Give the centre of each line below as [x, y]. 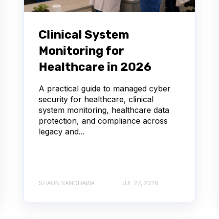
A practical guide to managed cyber [105, 88]
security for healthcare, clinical [96, 99]
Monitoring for [81, 51]
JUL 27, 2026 [140, 183]
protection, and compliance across [103, 120]
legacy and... [62, 131]
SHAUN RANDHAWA [67, 183]
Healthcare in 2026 [95, 67]
